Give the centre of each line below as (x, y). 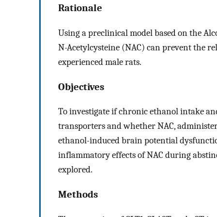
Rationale (80, 8)
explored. (75, 170)
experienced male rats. (100, 62)
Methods (78, 194)
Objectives (81, 86)
